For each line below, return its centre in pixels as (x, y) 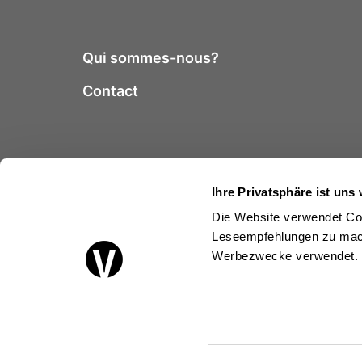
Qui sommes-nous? (151, 58)
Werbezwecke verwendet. (285, 256)
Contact (110, 91)
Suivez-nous (120, 242)
